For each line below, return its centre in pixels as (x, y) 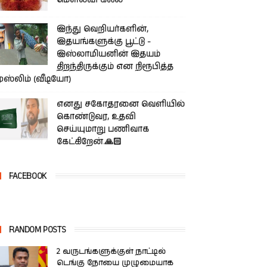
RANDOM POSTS (38, 230)
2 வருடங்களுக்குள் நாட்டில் (111, 252)
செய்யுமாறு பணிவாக (103, 129)
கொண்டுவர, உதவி (96, 117)
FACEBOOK (28, 176)
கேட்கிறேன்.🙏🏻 (89, 142)
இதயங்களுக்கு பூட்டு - (104, 42)
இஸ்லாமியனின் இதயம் (108, 54)
